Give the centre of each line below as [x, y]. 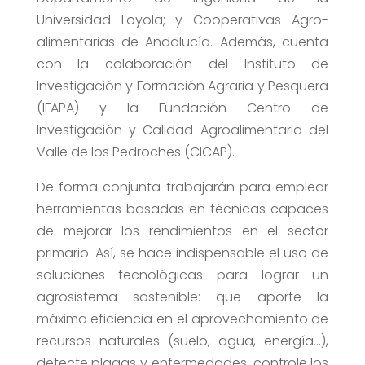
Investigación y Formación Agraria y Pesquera [182, 86]
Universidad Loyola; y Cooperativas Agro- [182, 20]
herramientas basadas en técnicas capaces [182, 209]
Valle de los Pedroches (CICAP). [135, 152]
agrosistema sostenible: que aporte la [182, 297]
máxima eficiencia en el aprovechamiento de [182, 319]
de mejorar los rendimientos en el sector [182, 231]
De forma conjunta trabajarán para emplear [182, 187]
